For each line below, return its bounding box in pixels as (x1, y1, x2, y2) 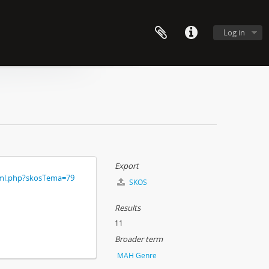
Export (115, 160, 139, 171)
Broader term (115, 234, 163, 244)
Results (115, 202, 141, 213)
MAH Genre (117, 250, 157, 261)
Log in (223, 27, 245, 38)
